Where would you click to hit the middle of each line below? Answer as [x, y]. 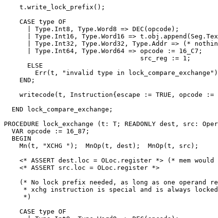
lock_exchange [68, 124]
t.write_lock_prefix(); [54, 7]
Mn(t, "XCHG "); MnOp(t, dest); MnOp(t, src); [101, 145]
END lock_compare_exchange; [58, 109]
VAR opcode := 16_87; [47, 131]
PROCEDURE [23, 124]
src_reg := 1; [97, 58]
